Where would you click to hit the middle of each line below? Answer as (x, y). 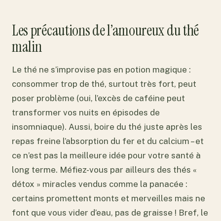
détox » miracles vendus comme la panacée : (100, 184)
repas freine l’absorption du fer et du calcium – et (108, 141)
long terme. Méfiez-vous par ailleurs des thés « (104, 169)
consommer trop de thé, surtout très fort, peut (104, 84)
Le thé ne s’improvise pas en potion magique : (101, 69)
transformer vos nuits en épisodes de (86, 112)
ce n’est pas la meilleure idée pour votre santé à (106, 155)
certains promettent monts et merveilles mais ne (109, 198)
